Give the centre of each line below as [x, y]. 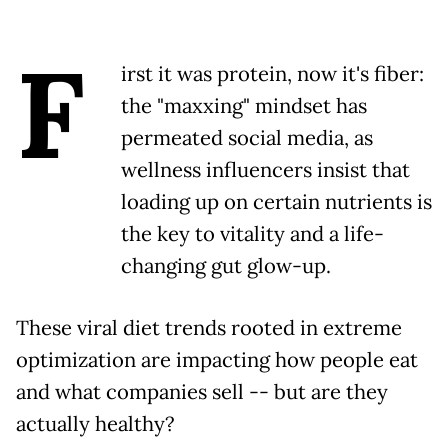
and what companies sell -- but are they [202, 391]
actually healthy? [95, 423]
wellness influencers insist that [265, 169]
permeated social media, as [247, 137]
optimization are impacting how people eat [217, 359]
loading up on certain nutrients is [276, 201]
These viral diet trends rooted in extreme [209, 327]
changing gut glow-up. [226, 265]
